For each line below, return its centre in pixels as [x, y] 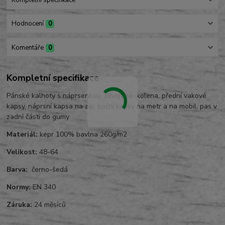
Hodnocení [27, 24]
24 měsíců [49, 205]
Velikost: [22, 152]
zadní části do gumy [38, 117]
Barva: [17, 170]
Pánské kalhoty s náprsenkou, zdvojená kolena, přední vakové [107, 96]
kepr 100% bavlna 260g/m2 [83, 135]
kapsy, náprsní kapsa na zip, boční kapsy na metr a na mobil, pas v [112, 106]
